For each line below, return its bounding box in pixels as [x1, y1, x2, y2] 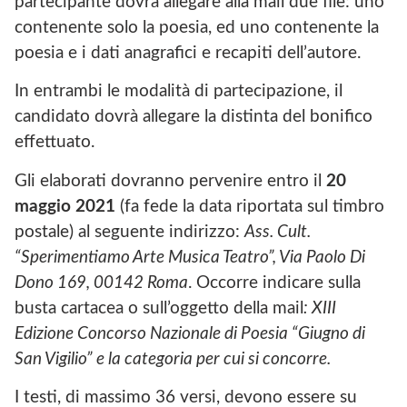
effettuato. [15, 134, 94, 152]
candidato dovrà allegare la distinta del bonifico [15, 108, 372, 126]
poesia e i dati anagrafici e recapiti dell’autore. [15, 44, 361, 62]
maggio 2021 [15, 197, 115, 215]
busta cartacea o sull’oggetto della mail [15, 299, 303, 317]
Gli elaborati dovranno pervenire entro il [15, 172, 326, 190]
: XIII [303, 299, 336, 317]
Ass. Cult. [244, 223, 311, 241]
